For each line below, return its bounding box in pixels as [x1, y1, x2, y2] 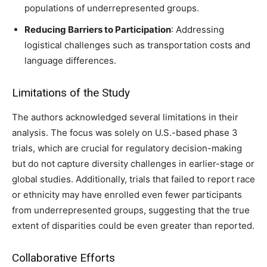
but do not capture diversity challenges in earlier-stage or [12, 158, 254, 170]
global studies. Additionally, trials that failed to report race [12, 173, 255, 185]
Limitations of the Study [12, 86, 130, 100]
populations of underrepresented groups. [24, 2, 199, 14]
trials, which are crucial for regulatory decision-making [12, 142, 242, 154]
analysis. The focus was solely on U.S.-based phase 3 [12, 127, 238, 139]
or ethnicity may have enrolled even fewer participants [12, 189, 242, 201]
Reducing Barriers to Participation [24, 24, 171, 36]
